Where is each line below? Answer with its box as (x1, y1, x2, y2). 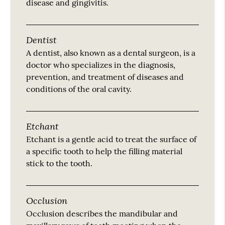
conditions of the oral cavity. (26, 83, 132, 94)
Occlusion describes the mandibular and (26, 208, 178, 218)
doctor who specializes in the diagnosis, (26, 59, 176, 70)
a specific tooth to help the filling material (26, 146, 183, 156)
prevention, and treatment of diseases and (26, 71, 184, 82)
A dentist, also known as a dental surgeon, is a (26, 47, 196, 58)
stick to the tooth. (26, 158, 93, 168)
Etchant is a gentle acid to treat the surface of (26, 134, 197, 144)
